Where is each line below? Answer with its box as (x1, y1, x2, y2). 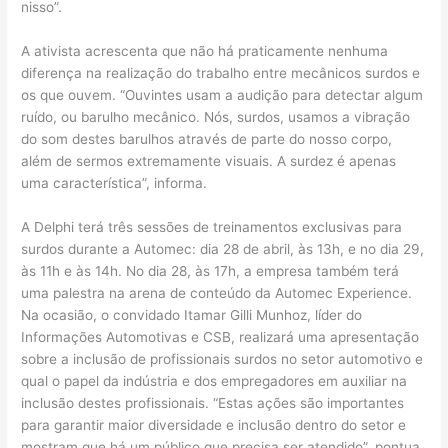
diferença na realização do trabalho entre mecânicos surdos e (21, 65, 421, 82)
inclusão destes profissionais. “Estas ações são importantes (21, 395, 405, 412)
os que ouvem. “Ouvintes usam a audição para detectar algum (21, 87, 424, 104)
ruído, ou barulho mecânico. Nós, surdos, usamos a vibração (21, 109, 411, 126)
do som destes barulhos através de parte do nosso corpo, (21, 131, 393, 148)
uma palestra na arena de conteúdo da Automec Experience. (21, 285, 413, 302)
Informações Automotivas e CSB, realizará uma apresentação (21, 329, 420, 346)
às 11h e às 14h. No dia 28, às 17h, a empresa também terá (21, 263, 400, 280)
